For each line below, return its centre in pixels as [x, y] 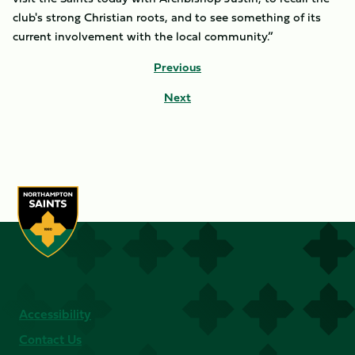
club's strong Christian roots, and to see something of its [167, 17]
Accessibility [55, 314]
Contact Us [50, 339]
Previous [177, 67]
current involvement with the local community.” [143, 36]
